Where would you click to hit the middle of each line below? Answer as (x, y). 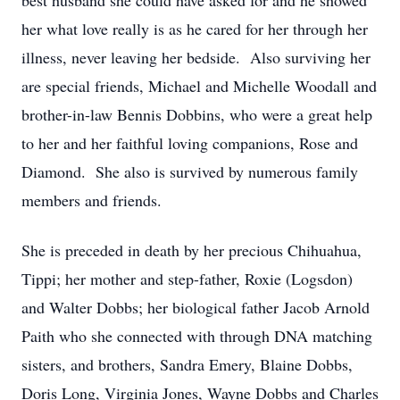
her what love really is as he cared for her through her (195, 29)
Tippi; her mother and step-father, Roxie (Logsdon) (187, 279)
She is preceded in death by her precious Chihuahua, (192, 250)
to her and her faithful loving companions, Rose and (190, 143)
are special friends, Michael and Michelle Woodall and (199, 86)
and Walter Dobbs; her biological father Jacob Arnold (196, 307)
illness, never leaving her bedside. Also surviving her (196, 57)
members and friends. (92, 200)
